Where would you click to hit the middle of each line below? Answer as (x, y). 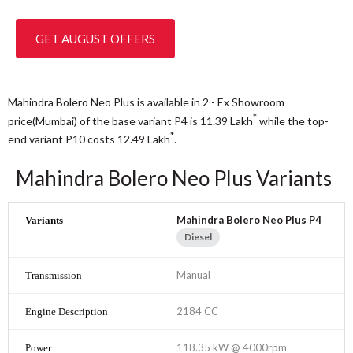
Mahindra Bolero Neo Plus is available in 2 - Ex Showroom (146, 102)
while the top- (293, 121)
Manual (193, 275)
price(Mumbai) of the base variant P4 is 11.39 (119, 121)
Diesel (198, 236)
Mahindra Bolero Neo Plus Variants (174, 178)
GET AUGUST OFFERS (95, 38)
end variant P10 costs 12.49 (78, 139)
